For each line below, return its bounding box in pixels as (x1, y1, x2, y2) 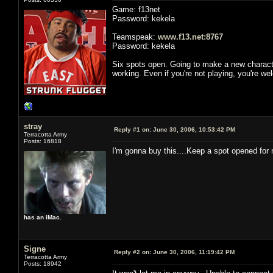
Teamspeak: (112, 32, 158, 41)
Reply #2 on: (114, 248, 151, 255)
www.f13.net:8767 (158, 32, 223, 41)
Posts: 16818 (24, 137, 62, 144)
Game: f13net (112, 4, 160, 14)
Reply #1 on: (114, 126, 151, 133)
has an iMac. (24, 213, 62, 221)
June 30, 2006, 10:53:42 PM (151, 126, 235, 133)
